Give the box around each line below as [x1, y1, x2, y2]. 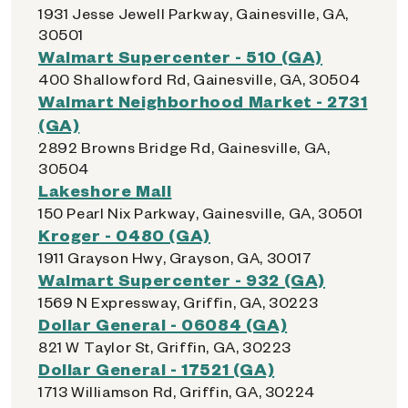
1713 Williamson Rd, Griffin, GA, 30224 [38, 382, 315, 401]
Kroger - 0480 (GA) [38, 224, 210, 245]
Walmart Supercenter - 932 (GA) [38, 269, 325, 290]
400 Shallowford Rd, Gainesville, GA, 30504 [38, 69, 361, 88]
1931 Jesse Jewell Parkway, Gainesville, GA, [38, 4, 349, 23]
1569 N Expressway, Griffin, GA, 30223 [38, 292, 319, 311]
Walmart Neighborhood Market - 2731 [38, 90, 368, 111]
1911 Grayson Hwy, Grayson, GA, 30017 [38, 248, 312, 267]
